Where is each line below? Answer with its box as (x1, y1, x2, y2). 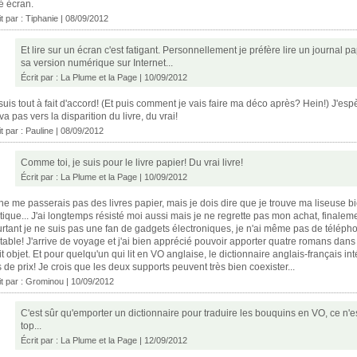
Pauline (25, 125, 53, 135)
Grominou (25, 276, 64, 286)
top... (21, 320, 41, 331)
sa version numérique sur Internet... (21, 57, 173, 69)
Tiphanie (25, 13, 58, 23)
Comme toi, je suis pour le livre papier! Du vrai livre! (21, 156, 243, 168)
